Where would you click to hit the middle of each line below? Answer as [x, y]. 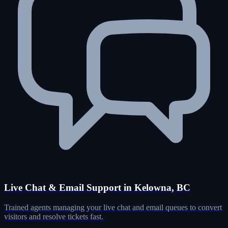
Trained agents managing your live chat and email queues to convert [113, 207]
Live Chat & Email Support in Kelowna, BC [97, 187]
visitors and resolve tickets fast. [54, 216]
